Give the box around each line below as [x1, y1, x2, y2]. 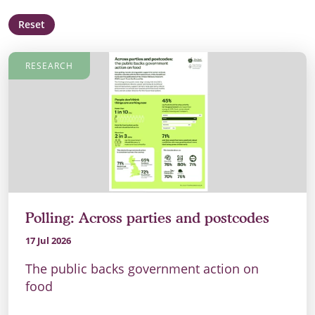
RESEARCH [25, 60, 73, 72]
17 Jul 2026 [25, 234, 71, 247]
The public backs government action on [25, 260, 259, 278]
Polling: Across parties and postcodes [25, 210, 269, 227]
